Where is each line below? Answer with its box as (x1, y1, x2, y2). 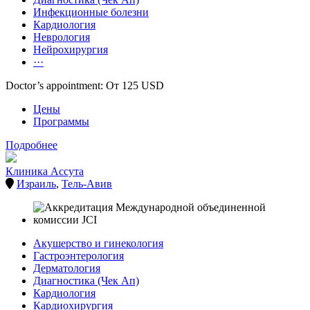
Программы (33, 116, 89, 128)
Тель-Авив (62, 178, 112, 190)
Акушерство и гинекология (33, 237, 163, 250)
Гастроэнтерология (33, 250, 124, 262)
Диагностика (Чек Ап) (33, 275, 139, 287)
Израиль (17, 178, 56, 190)
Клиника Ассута (6, 165, 84, 178)
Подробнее (6, 139, 57, 152)
